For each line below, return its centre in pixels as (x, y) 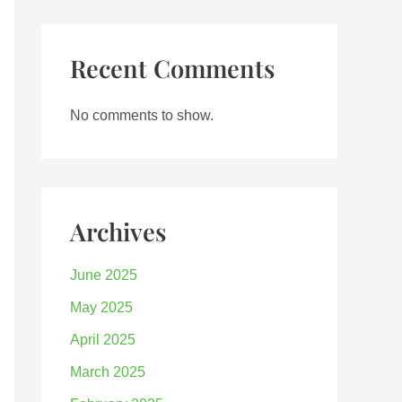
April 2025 (103, 340)
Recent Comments (172, 69)
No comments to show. (142, 116)
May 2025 (101, 308)
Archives (118, 232)
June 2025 (104, 275)
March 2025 (108, 372)
